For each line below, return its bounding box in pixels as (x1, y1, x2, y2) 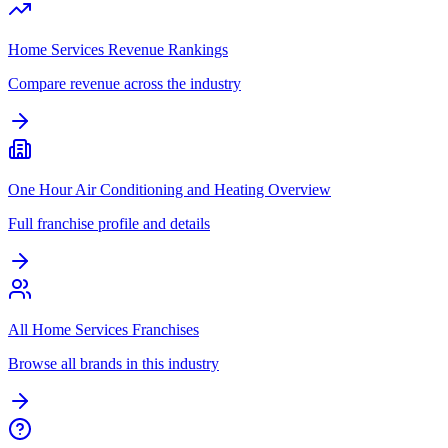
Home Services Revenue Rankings (8, 40, 228, 58)
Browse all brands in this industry (8, 354, 219, 372)
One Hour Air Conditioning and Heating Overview (8, 180, 331, 198)
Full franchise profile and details (8, 214, 210, 232)
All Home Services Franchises (8, 320, 199, 338)
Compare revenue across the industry (8, 74, 241, 92)
